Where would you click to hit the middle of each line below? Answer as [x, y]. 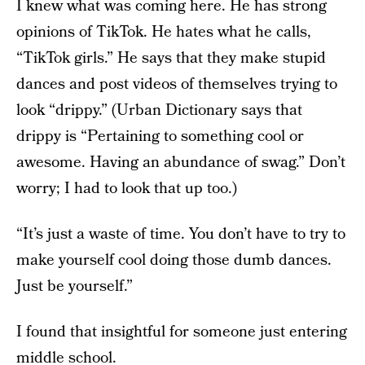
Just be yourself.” [75, 286]
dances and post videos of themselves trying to [177, 84]
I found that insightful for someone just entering [182, 332]
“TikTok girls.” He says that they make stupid [171, 58]
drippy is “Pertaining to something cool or [160, 136]
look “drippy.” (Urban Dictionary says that [159, 110]
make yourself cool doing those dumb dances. [174, 260]
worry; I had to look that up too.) [127, 189]
